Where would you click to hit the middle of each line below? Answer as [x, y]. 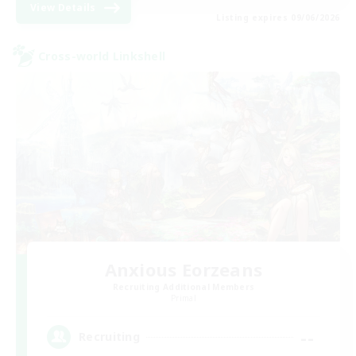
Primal [184, 298]
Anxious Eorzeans [184, 269]
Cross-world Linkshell [102, 56]
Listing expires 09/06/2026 [278, 18]
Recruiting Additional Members [184, 286]
